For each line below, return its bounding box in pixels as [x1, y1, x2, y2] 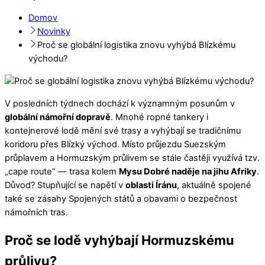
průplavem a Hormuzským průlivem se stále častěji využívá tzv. [5, 152, 260, 163]
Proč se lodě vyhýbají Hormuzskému [5, 232, 234, 248]
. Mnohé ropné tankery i [111, 111, 208, 122]
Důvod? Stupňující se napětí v [5, 179, 125, 190]
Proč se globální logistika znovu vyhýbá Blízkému [37, 40, 235, 51]
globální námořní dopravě [5, 111, 111, 122]
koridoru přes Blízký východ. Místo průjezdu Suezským [5, 138, 226, 150]
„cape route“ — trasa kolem [5, 166, 119, 177]
